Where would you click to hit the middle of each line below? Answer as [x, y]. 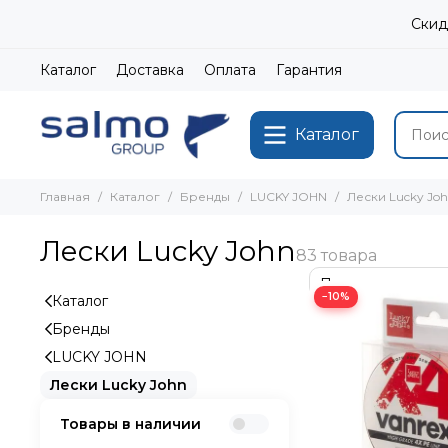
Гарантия [309, 70]
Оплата [230, 70]
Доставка [150, 70]
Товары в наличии [130, 424]
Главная [65, 196]
